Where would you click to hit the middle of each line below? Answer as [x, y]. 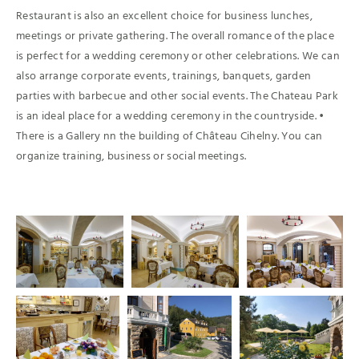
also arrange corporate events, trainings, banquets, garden [164, 76]
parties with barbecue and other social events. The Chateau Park [177, 96]
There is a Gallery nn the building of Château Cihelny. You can [169, 136]
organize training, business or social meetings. [131, 156]
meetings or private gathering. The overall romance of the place [175, 36]
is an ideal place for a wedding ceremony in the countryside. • [170, 116]
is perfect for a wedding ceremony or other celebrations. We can [178, 56]
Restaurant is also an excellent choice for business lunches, [164, 16]
